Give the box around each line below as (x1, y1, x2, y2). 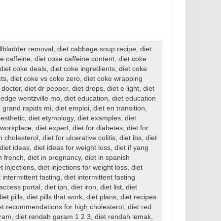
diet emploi (55, 105, 89, 112)
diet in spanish (84, 154, 130, 162)
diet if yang (114, 144, 148, 152)
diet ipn (44, 184, 67, 191)
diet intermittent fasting (64, 174, 135, 182)
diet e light (107, 85, 139, 93)
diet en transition (93, 105, 145, 112)
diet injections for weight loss (37, 164, 127, 172)
